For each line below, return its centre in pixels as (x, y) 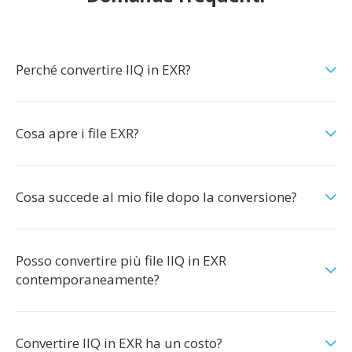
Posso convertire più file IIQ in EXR (121, 260)
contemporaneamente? (88, 279)
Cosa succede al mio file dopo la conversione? (156, 197)
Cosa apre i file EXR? (77, 133)
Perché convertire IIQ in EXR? (103, 70)
